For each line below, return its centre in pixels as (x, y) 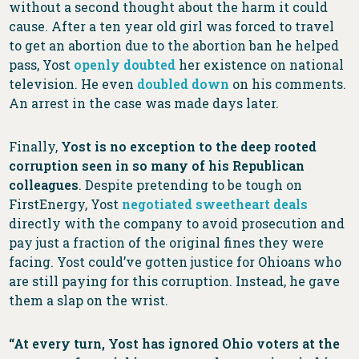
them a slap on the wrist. (89, 300)
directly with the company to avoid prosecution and (177, 223)
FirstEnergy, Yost (66, 204)
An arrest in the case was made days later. (144, 103)
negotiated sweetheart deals (215, 204)
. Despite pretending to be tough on (191, 184)
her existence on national (260, 64)
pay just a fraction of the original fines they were (167, 242)
